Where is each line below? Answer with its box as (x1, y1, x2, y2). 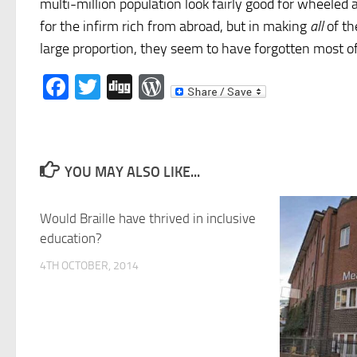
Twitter (100, 72, 178, 102)
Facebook (69, 72, 171, 102)
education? (40, 230, 102, 246)
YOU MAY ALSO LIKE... (64, 163, 200, 181)
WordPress (164, 72, 283, 102)
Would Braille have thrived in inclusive (40, 210, 256, 226)
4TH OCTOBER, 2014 (40, 259, 139, 273)
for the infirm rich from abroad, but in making (40, 18, 310, 35)
